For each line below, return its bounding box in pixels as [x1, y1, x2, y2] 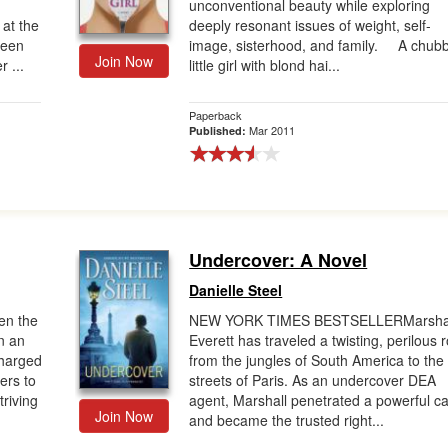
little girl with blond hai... [189, 55, 341, 75]
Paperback [189, 107, 243, 123]
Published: [189, 123, 250, 138]
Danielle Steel [189, 280, 283, 300]
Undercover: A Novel [189, 247, 368, 273]
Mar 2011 [249, 122, 296, 138]
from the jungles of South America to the [189, 350, 445, 370]
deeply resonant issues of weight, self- [189, 15, 432, 35]
